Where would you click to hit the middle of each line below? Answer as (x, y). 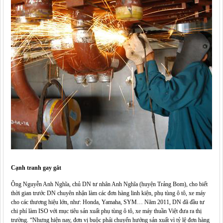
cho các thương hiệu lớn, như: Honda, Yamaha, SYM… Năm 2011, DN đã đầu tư (108, 202)
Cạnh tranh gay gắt (36, 167)
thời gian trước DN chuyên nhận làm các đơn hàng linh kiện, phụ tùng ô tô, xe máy (108, 193)
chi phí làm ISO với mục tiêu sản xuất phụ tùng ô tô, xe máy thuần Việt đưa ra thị (106, 211)
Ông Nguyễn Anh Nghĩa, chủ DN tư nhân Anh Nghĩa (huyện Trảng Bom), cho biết (109, 184)
